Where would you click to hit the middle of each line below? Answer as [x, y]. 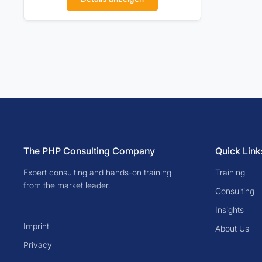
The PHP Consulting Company [89, 151]
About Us [232, 228]
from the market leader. [67, 185]
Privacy [38, 245]
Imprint [36, 226]
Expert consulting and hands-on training [97, 172]
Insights [230, 210]
